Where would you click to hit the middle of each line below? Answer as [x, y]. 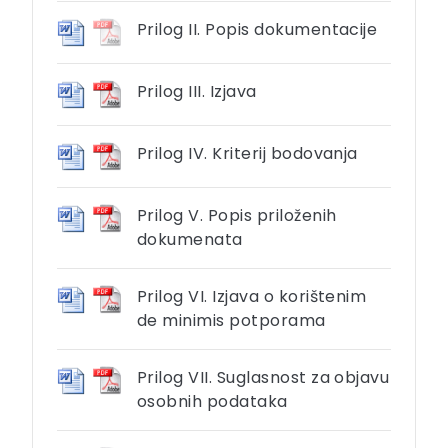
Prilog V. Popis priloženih [237, 215]
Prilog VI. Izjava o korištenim [252, 296]
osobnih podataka [212, 401]
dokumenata [190, 239]
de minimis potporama [231, 320]
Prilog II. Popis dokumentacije [257, 29]
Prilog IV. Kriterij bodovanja [247, 153]
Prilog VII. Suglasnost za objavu [263, 377]
